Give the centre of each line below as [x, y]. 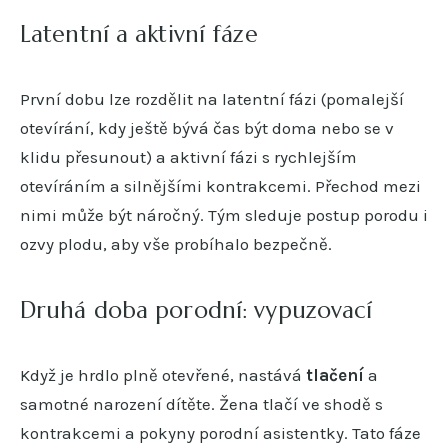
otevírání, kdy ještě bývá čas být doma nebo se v [207, 127]
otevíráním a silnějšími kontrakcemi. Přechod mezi [220, 185]
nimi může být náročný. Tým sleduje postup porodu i [224, 214]
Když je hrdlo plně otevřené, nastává [163, 374]
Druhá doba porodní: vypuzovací [196, 309]
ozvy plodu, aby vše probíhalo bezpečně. [176, 243]
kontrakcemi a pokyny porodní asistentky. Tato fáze [220, 432]
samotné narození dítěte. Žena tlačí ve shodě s [201, 403]
